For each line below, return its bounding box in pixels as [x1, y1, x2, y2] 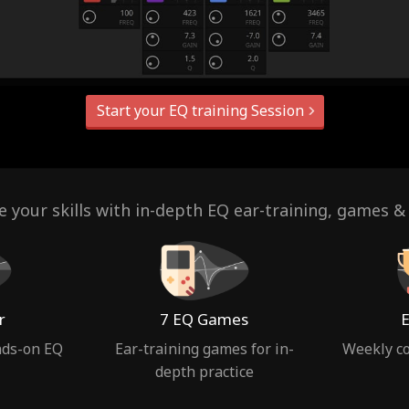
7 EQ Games [160, 308, 249, 330]
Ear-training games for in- [114, 338, 294, 359]
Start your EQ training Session [96, 100, 308, 121]
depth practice [154, 361, 254, 382]
